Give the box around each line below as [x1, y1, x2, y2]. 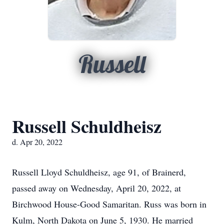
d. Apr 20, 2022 [12, 136, 62, 147]
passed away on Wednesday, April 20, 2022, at [12, 182, 181, 194]
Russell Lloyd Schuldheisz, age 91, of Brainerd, [12, 166, 186, 178]
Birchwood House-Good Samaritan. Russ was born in [12, 198, 206, 210]
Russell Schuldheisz [12, 113, 161, 139]
